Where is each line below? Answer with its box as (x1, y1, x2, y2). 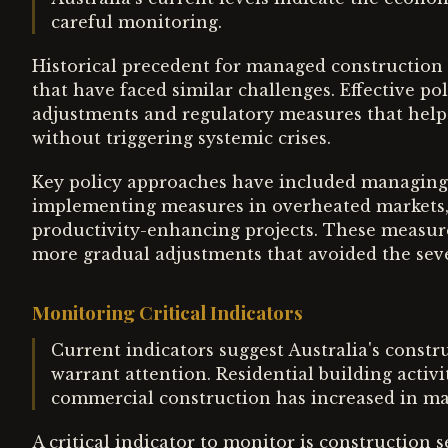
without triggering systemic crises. (32, 128, 331, 148)
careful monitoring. (51, 12, 222, 32)
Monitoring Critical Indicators (32, 299, 303, 325)
